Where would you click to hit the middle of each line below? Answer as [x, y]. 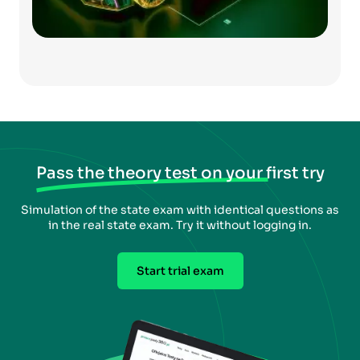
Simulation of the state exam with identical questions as [180, 209]
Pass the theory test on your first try [180, 173]
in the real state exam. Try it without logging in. [180, 225]
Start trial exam [180, 270]
